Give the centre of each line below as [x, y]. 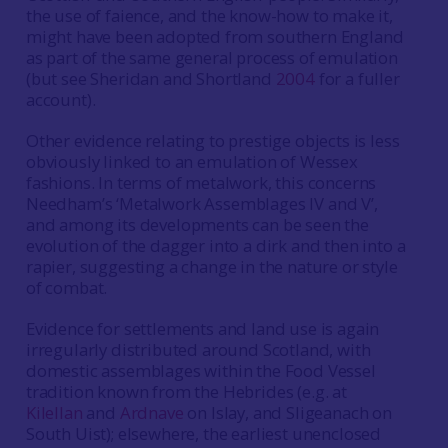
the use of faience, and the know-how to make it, [209, 15]
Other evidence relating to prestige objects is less [212, 140]
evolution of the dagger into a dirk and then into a [215, 245]
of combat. [66, 287]
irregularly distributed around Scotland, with [198, 349]
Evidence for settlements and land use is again [202, 328]
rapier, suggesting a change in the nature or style [211, 266]
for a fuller [357, 78]
